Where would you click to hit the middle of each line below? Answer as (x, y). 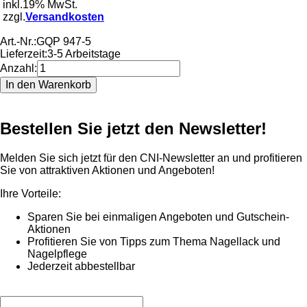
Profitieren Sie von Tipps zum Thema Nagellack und (154, 241)
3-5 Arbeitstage (84, 53)
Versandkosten (65, 16)
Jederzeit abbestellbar (81, 266)
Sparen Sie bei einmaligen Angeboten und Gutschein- (158, 217)
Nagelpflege (57, 254)
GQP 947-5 (64, 41)
